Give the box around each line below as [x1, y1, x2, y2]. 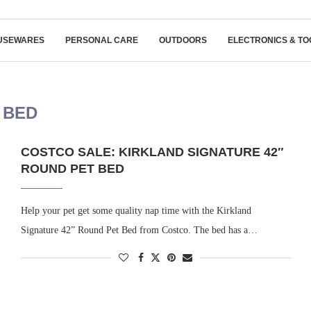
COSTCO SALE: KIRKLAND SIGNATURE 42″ [20, 145, 284, 159]
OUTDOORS [158, 35, 207, 45]
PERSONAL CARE [65, 35, 138, 45]
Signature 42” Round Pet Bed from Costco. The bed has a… [20, 225, 258, 235]
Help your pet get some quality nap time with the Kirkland [20, 205, 251, 216]
